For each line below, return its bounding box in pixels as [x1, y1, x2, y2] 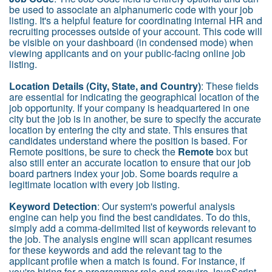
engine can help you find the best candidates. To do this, [9, 209, 250, 224]
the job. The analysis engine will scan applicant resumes [9, 231, 252, 246]
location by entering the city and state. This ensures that [9, 122, 247, 137]
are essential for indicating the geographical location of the [9, 89, 259, 104]
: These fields [201, 78, 259, 93]
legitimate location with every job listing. [9, 177, 182, 191]
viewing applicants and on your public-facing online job [9, 46, 245, 60]
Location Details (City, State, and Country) [9, 78, 201, 93]
